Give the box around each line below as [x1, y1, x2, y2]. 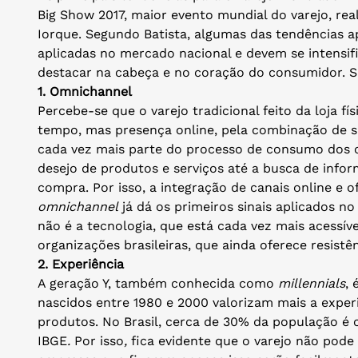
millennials [278, 275, 345, 291]
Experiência [52, 256, 124, 272]
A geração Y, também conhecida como [38, 275, 278, 291]
